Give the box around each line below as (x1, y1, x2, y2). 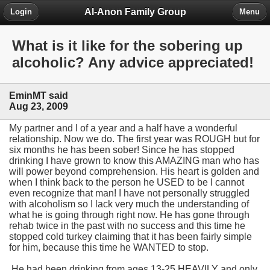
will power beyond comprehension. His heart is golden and (9, 166, 259, 177)
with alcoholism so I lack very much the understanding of (9, 198, 249, 209)
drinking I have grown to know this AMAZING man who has (9, 155, 259, 166)
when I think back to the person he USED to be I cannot (9, 177, 244, 187)
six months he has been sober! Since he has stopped (9, 144, 234, 155)
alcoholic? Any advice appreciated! (12, 54, 254, 71)
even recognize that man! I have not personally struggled (9, 187, 250, 198)
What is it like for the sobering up (12, 37, 243, 54)
